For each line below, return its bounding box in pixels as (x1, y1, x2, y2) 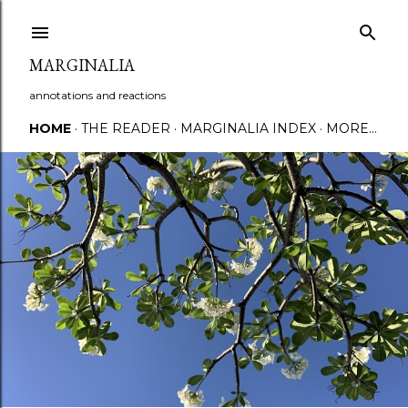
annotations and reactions (29, 88, 166, 102)
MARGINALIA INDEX (180, 120, 316, 137)
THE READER (81, 120, 170, 137)
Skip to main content (129, 11, 279, 35)
